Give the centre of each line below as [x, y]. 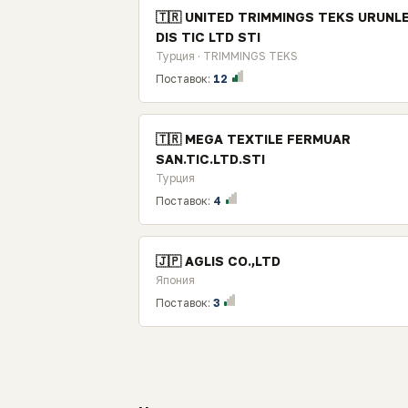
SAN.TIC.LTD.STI [210, 159]
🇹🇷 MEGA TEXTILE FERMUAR [253, 139]
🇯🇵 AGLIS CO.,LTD [218, 261]
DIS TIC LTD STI [208, 37]
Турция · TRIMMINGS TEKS [227, 56]
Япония [175, 280]
